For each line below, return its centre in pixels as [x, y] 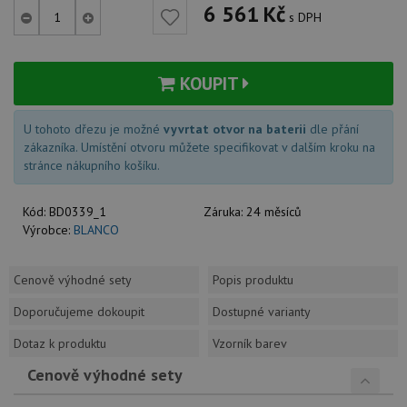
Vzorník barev [250, 343]
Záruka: [225, 211]
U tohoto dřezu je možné [94, 129]
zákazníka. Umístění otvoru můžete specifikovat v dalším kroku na [199, 147]
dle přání [333, 129]
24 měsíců [274, 211]
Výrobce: [48, 229]
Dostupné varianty [262, 311]
